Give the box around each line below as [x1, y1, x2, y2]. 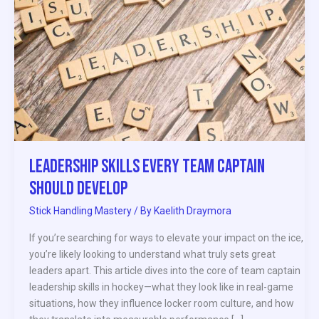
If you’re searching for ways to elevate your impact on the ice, [29, 231, 303, 244]
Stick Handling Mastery [29, 205, 132, 217]
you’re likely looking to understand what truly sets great [29, 248, 276, 260]
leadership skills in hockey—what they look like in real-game [29, 281, 293, 293]
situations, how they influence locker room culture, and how [29, 297, 294, 309]
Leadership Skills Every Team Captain [29, 155, 265, 178]
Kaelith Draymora [154, 205, 231, 217]
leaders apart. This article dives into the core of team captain [29, 264, 300, 276]
